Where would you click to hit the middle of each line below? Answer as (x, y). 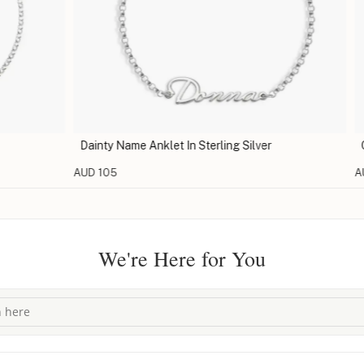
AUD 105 (68, 172)
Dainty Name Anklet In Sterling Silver (148, 145)
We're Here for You (182, 258)
